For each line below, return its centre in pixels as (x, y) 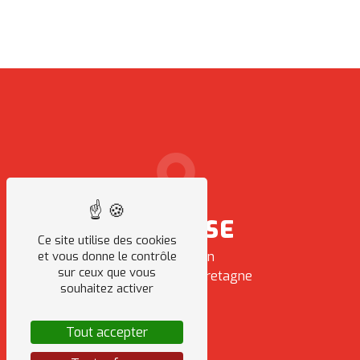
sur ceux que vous (107, 272)
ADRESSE (180, 230)
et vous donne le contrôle (107, 256)
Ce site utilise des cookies (107, 240)
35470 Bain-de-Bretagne (180, 276)
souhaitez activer (107, 288)
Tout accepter (107, 332)
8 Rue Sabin (180, 257)
